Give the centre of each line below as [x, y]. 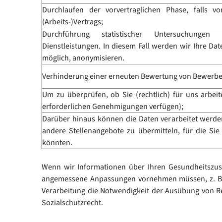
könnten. [57, 143]
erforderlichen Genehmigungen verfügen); [113, 107]
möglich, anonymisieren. [83, 58]
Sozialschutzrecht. [72, 203]
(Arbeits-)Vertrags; [73, 22]
